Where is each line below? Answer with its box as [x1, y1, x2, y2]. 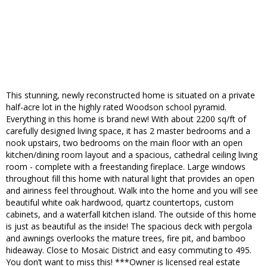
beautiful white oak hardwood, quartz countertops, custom [6, 197, 234, 209]
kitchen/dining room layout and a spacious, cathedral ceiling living [6, 149, 257, 161]
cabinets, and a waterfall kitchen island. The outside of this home [6, 209, 256, 221]
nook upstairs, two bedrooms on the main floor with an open [6, 137, 243, 149]
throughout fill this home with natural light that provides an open [6, 173, 254, 185]
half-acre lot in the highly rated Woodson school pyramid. [6, 101, 226, 113]
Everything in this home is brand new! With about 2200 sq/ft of [6, 113, 246, 125]
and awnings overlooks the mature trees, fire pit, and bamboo [6, 232, 246, 244]
